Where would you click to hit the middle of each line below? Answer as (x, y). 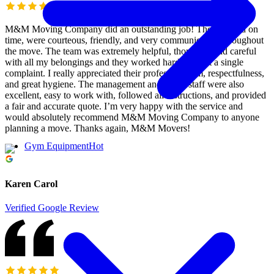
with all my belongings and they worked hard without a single (124, 62)
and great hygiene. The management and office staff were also (124, 84)
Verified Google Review (52, 208)
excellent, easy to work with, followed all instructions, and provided (135, 95)
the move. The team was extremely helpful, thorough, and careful (131, 51)
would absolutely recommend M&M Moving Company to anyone (132, 117)
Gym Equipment (57, 146)
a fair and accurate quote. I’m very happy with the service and (124, 106)
